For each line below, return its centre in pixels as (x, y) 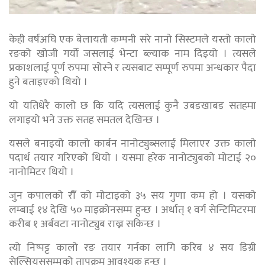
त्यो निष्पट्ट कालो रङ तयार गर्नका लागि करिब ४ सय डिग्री (132, 248)
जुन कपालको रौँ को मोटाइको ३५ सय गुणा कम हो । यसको (132, 195)
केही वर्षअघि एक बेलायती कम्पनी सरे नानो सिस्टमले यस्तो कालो (132, 39)
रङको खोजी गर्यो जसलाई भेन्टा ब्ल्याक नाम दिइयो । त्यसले (132, 54)
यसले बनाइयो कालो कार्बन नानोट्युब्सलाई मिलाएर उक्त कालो (132, 143)
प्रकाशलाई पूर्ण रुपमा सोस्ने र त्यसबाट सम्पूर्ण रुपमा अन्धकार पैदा (132, 68)
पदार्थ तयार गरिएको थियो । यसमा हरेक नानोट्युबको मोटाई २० (132, 158)
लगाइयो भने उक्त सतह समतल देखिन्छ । (84, 120)
